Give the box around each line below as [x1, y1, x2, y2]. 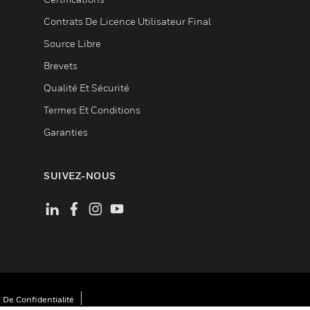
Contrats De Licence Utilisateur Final [44, 15, 211, 27]
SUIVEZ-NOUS [44, 170, 116, 181]
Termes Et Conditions [44, 104, 140, 116]
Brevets [44, 60, 77, 71]
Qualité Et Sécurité [44, 82, 129, 93]
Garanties [44, 126, 88, 138]
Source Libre [44, 37, 101, 49]
